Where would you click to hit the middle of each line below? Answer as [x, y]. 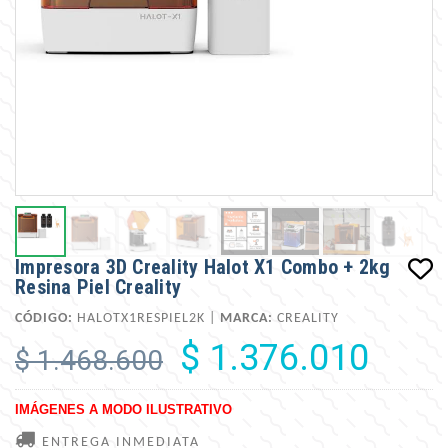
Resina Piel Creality [98, 286]
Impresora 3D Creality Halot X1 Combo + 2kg [203, 266]
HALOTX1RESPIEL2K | [146, 318]
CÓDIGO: [44, 318]
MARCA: [246, 318]
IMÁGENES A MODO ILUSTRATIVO [123, 409]
